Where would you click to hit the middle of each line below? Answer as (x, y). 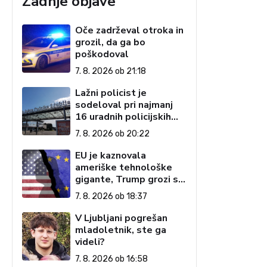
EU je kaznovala (111, 156)
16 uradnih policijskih (123, 117)
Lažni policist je (111, 93)
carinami (94, 191)
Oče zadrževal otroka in (130, 30)
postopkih (99, 129)
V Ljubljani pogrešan (122, 218)
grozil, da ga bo (111, 42)
